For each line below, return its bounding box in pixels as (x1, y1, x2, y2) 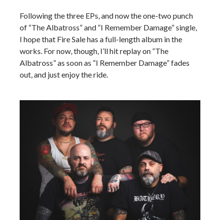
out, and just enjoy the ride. (20, 70, 108, 79)
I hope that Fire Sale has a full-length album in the (20, 34, 182, 44)
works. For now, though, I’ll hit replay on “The (20, 46, 168, 55)
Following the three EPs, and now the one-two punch (20, 11, 193, 20)
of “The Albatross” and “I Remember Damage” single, (20, 23, 197, 32)
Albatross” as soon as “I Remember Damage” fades (20, 58, 190, 67)
